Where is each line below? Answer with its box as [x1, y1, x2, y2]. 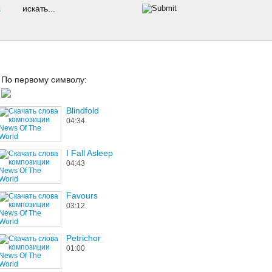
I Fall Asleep [66, 148, 113, 158]
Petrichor [66, 233, 101, 243]
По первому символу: [1, 75, 87, 84]
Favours [66, 191, 98, 200]
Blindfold [66, 106, 99, 115]
